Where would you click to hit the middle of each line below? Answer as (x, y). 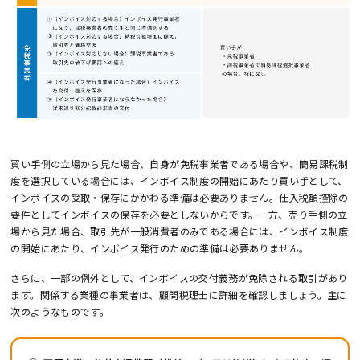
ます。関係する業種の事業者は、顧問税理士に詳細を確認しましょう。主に (179, 295)
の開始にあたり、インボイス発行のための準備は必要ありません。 (160, 247)
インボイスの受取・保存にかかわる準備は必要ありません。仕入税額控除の (180, 197)
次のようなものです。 (60, 312)
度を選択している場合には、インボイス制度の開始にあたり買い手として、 (179, 180)
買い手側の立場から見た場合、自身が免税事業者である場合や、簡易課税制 (180, 163)
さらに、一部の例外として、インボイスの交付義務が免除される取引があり (179, 278)
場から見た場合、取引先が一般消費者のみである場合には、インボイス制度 (180, 231)
